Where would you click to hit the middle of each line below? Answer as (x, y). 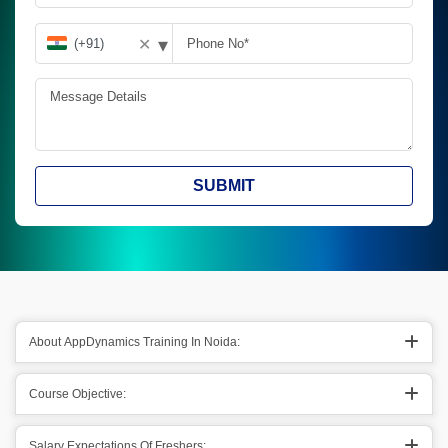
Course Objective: (77, 394)
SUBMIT (224, 185)
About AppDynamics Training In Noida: (134, 342)
